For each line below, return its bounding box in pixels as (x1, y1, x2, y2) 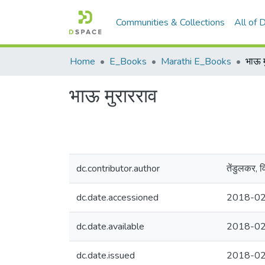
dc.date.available (76, 220, 144, 233)
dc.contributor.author (76, 162, 160, 175)
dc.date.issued (76, 249, 135, 262)
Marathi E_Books (161, 55, 231, 68)
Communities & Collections (116, 16, 225, 29)
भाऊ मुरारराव (69, 83, 157, 109)
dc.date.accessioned (76, 191, 159, 204)
